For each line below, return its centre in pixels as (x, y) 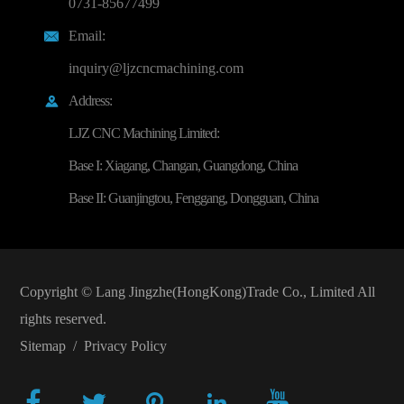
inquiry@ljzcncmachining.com (156, 69)
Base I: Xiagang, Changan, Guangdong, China (183, 166)
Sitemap (42, 346)
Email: (87, 37)
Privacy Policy (125, 346)
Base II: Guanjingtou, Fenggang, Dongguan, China (193, 199)
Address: (90, 101)
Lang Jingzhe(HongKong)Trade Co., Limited (225, 292)
